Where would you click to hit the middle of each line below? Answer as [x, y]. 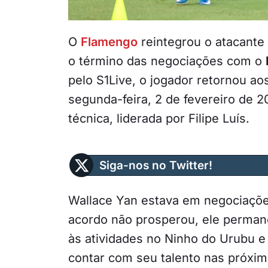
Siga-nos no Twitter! [156, 165]
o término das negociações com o [167, 61]
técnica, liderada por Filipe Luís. [159, 118]
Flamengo [109, 42]
